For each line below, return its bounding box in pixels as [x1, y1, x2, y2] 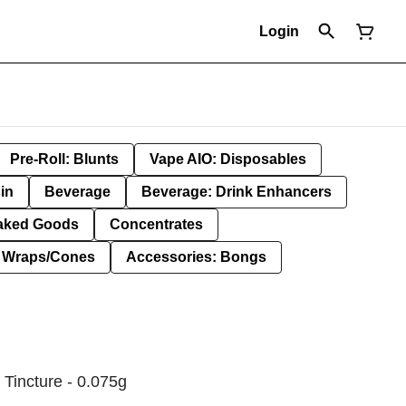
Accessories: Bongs [126, 249, 266, 265]
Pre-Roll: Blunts [10, 151, 119, 167]
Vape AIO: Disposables [150, 151, 306, 167]
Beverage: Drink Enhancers [141, 184, 332, 199]
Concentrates [110, 217, 203, 232]
